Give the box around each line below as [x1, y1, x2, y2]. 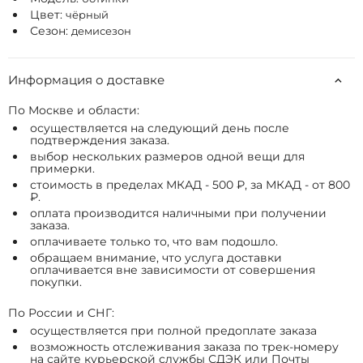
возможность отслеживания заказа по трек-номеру [30, 340, 339, 354]
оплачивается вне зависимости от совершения [30, 263, 315, 277]
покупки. [30, 275, 82, 289]
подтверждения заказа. [30, 133, 169, 147]
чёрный [66, 8, 109, 21]
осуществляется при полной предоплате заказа [30, 323, 317, 338]
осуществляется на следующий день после [30, 121, 289, 135]
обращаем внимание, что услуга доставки [30, 250, 282, 265]
